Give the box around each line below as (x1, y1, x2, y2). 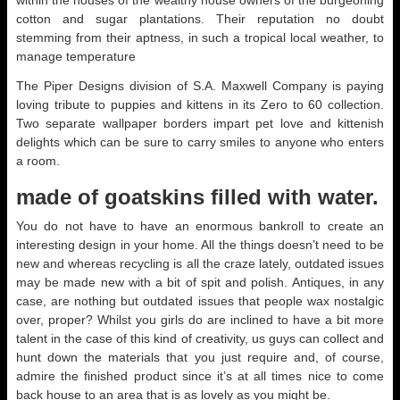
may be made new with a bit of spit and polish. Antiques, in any (16, 275, 384, 289)
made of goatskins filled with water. (16, 185, 379, 209)
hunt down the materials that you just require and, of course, (16, 350, 384, 364)
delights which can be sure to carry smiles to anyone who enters (16, 135, 384, 149)
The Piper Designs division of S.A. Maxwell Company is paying (16, 79, 384, 93)
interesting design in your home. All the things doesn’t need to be (16, 237, 384, 252)
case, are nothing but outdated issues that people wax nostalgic (16, 294, 384, 308)
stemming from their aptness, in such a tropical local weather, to (16, 30, 384, 45)
